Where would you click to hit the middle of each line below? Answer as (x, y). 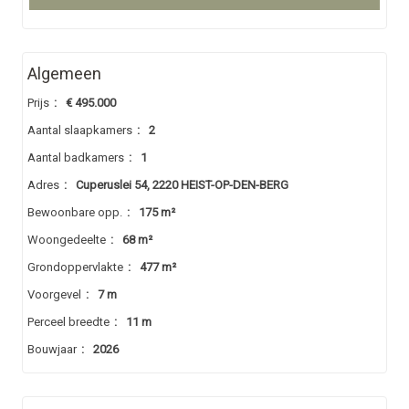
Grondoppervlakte (76, 267)
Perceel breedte (69, 322)
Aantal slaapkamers (80, 131)
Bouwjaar (52, 350)
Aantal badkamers (76, 158)
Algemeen (65, 74)
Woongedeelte (67, 240)
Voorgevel (55, 295)
